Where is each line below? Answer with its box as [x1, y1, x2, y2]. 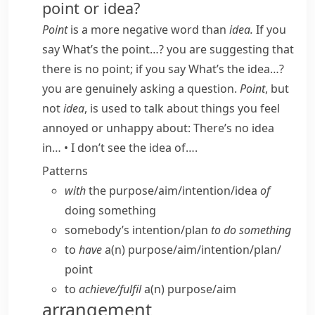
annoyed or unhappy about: [42, 120, 193, 136]
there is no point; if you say [42, 61, 188, 77]
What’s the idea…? [188, 61, 284, 77]
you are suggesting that [164, 41, 294, 57]
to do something [211, 222, 291, 238]
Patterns [42, 163, 88, 179]
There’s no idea [193, 120, 274, 136]
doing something [65, 202, 156, 218]
